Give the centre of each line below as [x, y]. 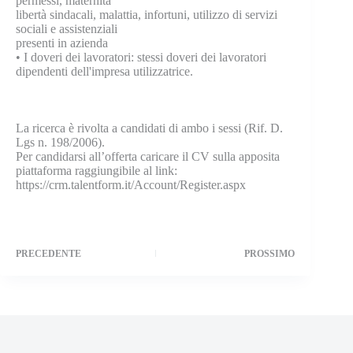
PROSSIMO [270, 254]
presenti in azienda [62, 43]
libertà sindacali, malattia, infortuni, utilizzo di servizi [147, 15]
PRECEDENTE [48, 254]
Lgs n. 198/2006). [60, 142]
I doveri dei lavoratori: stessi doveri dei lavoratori [145, 57]
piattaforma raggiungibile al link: [97, 171]
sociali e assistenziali [67, 29]
